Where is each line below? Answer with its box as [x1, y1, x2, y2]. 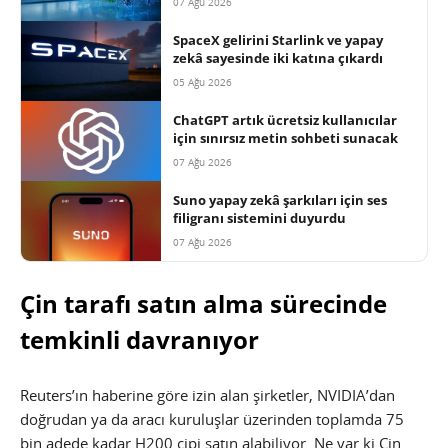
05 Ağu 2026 [173, 75, 232, 90]
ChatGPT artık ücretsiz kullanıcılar [173, 111, 397, 130]
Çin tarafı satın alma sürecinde [20, 287, 387, 321]
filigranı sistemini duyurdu [173, 209, 346, 228]
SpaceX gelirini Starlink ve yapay [173, 31, 383, 50]
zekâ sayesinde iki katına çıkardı [173, 49, 383, 68]
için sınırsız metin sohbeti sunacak [173, 129, 398, 148]
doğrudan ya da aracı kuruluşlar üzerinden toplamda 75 [20, 409, 404, 430]
